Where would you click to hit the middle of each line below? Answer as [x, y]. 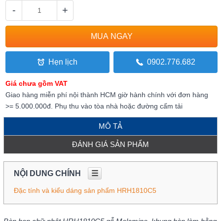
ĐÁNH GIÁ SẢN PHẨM [110, 144]
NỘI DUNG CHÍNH [48, 173]
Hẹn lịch [63, 62]
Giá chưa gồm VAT [37, 83]
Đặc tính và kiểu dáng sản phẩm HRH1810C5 [85, 190]
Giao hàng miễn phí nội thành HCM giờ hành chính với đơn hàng [107, 94]
